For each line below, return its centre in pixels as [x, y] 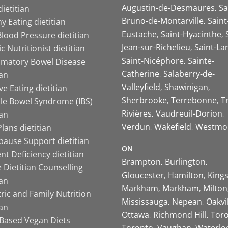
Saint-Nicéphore [153, 61]
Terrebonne [194, 101]
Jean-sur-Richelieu [156, 48]
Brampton [141, 162]
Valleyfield [141, 87]
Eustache [139, 34]
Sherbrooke [144, 101]
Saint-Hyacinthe [191, 34]
